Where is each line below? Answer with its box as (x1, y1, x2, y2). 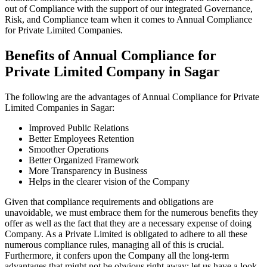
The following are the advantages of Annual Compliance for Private (5, 91, 259, 102)
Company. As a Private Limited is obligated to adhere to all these (5, 228, 247, 239)
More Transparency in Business (29, 165, 147, 176)
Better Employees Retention (29, 133, 134, 144)
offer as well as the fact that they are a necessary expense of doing (5, 218, 252, 228)
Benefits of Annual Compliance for (5, 48, 216, 64)
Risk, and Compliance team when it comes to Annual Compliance (5, 14, 252, 25)
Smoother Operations (29, 144, 108, 154)
